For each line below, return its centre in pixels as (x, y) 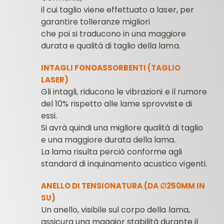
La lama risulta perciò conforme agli (112, 152)
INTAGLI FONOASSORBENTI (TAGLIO (111, 68)
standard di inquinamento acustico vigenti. (124, 164)
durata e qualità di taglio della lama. (111, 46)
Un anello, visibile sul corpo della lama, (115, 210)
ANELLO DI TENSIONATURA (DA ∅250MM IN (123, 186)
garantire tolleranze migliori (96, 22)
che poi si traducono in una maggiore (114, 34)
